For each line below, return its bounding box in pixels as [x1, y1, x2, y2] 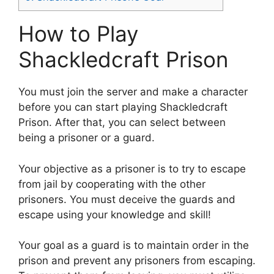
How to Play [18, 21, 138, 47]
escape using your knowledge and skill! [18, 208, 211, 221]
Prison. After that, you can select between [18, 116, 226, 129]
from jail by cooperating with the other [18, 177, 206, 190]
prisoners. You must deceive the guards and [18, 193, 235, 206]
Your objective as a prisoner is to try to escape [18, 162, 246, 175]
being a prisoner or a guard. [18, 131, 155, 144]
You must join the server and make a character [18, 86, 248, 98]
